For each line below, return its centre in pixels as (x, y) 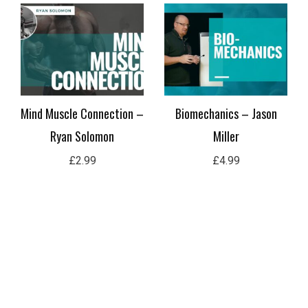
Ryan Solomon (82, 136)
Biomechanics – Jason (226, 114)
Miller (226, 136)
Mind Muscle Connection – (82, 114)
